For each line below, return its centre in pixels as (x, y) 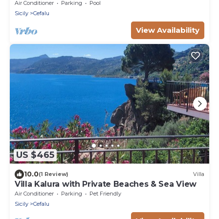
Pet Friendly (105, 193)
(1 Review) (54, 174)
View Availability (168, 30)
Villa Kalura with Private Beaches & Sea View (106, 184)
